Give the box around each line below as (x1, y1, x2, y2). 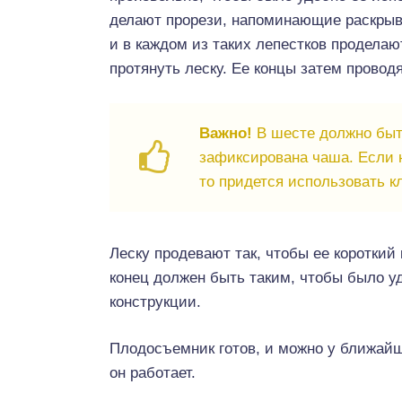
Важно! (199, 125, 252, 142)
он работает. (109, 364, 196, 381)
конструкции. (109, 293, 201, 310)
